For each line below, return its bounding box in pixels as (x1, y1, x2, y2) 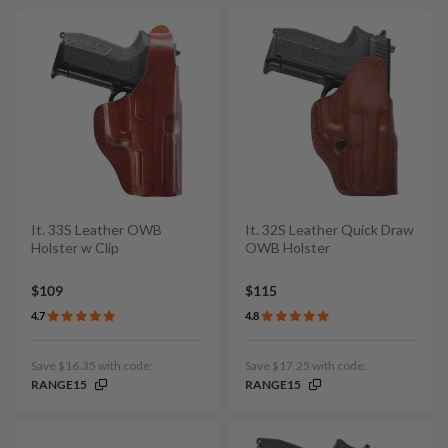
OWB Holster (245, 238, 330, 256)
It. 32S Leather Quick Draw (245, 220, 414, 238)
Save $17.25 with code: (245, 358, 367, 374)
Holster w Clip (31, 238, 119, 256)
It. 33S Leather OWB (31, 220, 162, 238)
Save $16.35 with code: (31, 358, 153, 374)
